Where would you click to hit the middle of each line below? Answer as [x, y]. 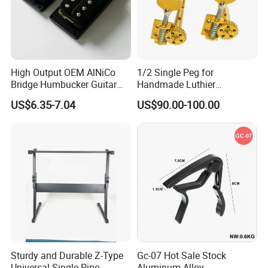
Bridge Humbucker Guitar [64, 85]
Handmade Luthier [176, 85]
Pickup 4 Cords [43, 97]
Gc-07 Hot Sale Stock [181, 255]
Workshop [158, 97]
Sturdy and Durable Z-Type [67, 255]
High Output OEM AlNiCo [63, 73]
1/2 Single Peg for [175, 73]
